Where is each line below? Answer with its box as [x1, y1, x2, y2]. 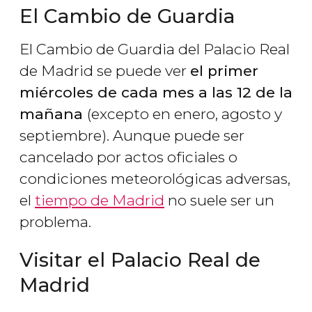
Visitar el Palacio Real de [19, 248, 260, 272]
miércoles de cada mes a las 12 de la [19, 84, 292, 102]
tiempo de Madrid [35, 192, 164, 210]
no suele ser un [164, 192, 274, 210]
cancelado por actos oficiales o [19, 148, 237, 166]
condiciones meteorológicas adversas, [19, 170, 290, 188]
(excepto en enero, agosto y [87, 105, 282, 123]
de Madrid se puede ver [19, 62, 190, 80]
